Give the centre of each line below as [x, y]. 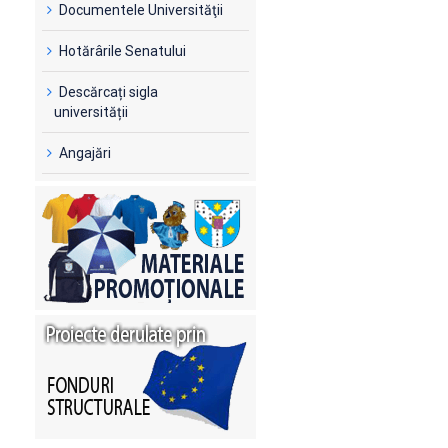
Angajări [85, 152]
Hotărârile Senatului [123, 50]
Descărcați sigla [109, 91]
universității [91, 111]
